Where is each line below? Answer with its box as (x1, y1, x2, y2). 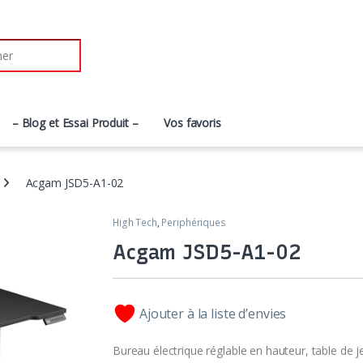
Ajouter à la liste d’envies (139, 304, 287, 322)
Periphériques (161, 215, 226, 229)
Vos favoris (164, 115, 221, 131)
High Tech (113, 215, 157, 229)
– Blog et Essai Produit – (11, 115, 139, 131)
